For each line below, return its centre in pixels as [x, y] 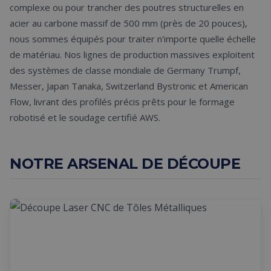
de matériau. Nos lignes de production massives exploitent [132, 54]
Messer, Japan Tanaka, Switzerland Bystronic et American [129, 86]
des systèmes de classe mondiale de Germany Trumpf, [125, 70]
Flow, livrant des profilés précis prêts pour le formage [122, 102]
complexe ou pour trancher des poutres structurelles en [127, 7]
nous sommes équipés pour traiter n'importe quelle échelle [133, 39]
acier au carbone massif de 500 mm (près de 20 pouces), [129, 23]
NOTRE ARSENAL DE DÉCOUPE [125, 164]
